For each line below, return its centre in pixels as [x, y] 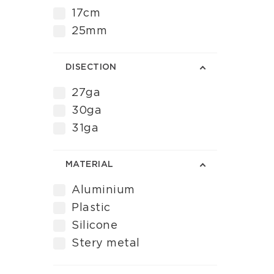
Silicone [95, 226]
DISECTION [91, 67]
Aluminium [103, 190]
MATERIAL [90, 165]
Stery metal [106, 243]
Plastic [91, 208]
